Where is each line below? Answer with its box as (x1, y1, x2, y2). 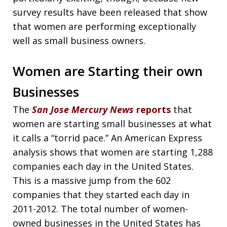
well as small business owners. (13, 34, 145, 47)
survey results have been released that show (13, 6, 207, 18)
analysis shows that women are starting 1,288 (13, 145, 213, 158)
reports (134, 103, 171, 116)
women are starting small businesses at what (13, 117, 212, 130)
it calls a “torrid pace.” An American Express (13, 131, 202, 144)
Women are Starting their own (13, 61, 203, 80)
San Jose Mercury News (32, 103, 134, 116)
